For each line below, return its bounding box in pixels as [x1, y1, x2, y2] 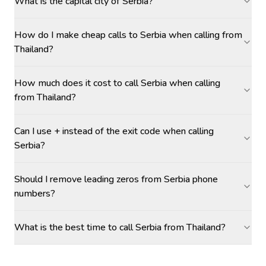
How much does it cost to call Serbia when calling [14, 77, 220, 90]
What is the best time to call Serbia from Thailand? [14, 221, 226, 234]
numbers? [14, 187, 55, 200]
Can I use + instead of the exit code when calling [14, 125, 214, 138]
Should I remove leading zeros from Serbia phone [14, 173, 218, 186]
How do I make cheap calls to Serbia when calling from [14, 28, 242, 42]
